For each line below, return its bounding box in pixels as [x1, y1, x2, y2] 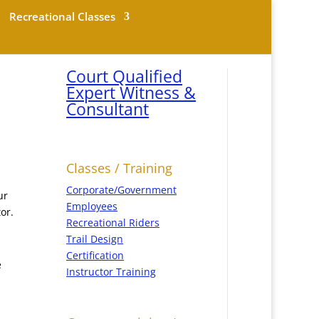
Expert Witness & [66, 81, 197, 104]
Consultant [66, 98, 150, 120]
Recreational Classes [9, 9, 115, 23]
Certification [66, 248, 125, 262]
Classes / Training [66, 159, 173, 177]
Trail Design [66, 231, 124, 246]
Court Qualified [66, 65, 183, 88]
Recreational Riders [66, 215, 160, 229]
